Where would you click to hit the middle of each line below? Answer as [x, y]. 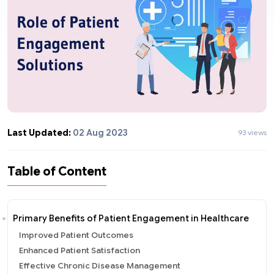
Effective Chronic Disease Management [100, 265]
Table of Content [57, 171]
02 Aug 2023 [99, 132]
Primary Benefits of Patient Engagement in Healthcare [131, 218]
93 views [252, 132]
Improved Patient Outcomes [76, 235]
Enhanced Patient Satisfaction [80, 250]
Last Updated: [39, 132]
